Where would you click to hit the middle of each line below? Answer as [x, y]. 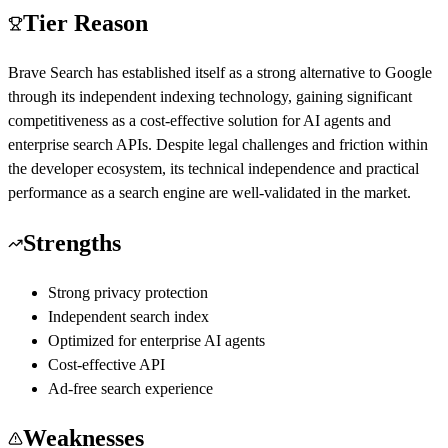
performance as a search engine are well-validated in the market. [209, 192]
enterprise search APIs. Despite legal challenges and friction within [218, 144]
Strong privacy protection [128, 292]
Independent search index [128, 316]
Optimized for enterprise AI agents [156, 340]
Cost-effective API [106, 364]
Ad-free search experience [130, 388]
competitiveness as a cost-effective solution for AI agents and [199, 120]
